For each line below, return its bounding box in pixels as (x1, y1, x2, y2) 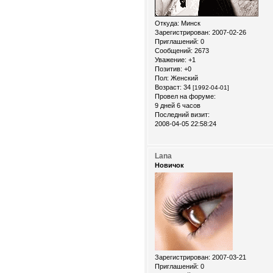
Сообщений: (155, 46, 193, 54)
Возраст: (155, 83, 182, 91)
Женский (169, 74, 198, 82)
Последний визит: (155, 110, 210, 118)
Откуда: (155, 19, 179, 27)
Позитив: (155, 65, 182, 73)
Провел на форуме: (155, 92, 216, 100)
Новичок (155, 161, 184, 169)
